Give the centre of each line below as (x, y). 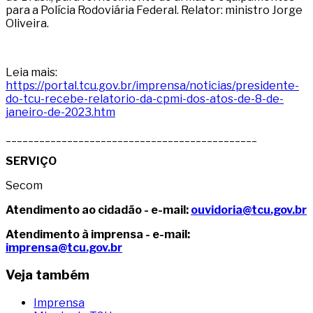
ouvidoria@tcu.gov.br (249, 210)
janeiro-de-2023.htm (60, 112)
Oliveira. (27, 23)
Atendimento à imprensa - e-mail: (98, 234)
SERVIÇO (31, 161)
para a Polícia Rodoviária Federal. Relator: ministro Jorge (154, 10)
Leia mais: (31, 72)
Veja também (48, 275)
